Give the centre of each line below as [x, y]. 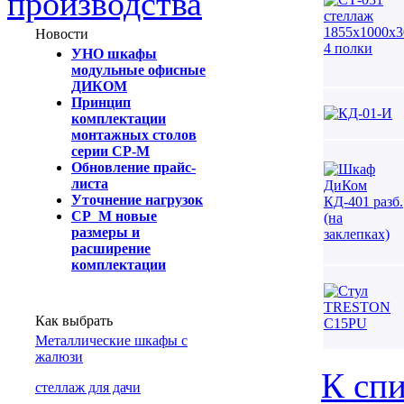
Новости [62, 34]
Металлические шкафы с [111, 340]
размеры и [106, 232]
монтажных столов [134, 135]
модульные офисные [138, 70]
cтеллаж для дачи [88, 387]
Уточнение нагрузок [137, 200]
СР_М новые [114, 216]
